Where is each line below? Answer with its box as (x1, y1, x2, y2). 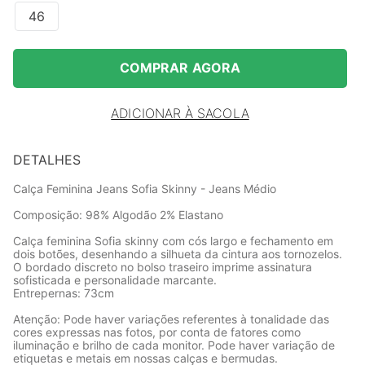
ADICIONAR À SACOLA (111, 105, 249, 122)
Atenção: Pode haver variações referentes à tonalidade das (13, 312, 329, 326)
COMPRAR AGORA (119, 59, 240, 77)
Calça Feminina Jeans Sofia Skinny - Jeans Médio (13, 182, 276, 196)
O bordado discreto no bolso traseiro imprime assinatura (13, 260, 312, 274)
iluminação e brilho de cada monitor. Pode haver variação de (13, 338, 335, 352)
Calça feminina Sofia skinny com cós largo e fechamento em (13, 234, 333, 248)
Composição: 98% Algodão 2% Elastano (13, 208, 223, 222)
